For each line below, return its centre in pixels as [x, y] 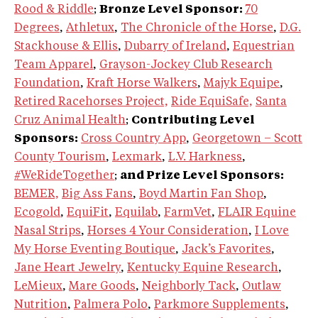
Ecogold [37, 213]
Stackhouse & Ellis [66, 47]
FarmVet [188, 213]
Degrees [37, 29]
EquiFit [88, 213]
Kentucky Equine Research [203, 269]
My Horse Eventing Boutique [95, 250]
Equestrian [264, 47]
